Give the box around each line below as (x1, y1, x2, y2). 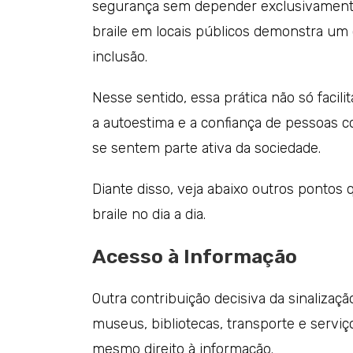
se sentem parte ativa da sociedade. (92, 139, 321, 157)
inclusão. (92, 48, 147, 65)
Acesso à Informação (92, 245, 297, 268)
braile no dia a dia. (92, 206, 206, 223)
